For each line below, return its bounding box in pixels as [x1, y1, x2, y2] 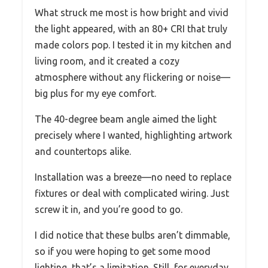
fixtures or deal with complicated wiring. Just [35, 188, 229, 199]
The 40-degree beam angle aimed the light [35, 114, 217, 125]
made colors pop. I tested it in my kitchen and [35, 39, 232, 51]
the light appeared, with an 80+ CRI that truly [35, 23, 227, 35]
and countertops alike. [35, 146, 131, 157]
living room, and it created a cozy [35, 56, 179, 67]
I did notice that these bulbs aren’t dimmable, [35, 230, 230, 241]
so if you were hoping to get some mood [35, 246, 211, 257]
